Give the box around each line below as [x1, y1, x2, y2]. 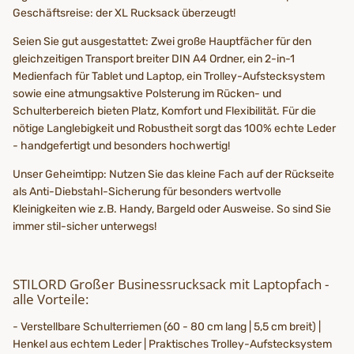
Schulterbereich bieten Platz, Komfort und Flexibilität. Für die [13, 104, 316, 118]
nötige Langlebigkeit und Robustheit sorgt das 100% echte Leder [13, 121, 336, 135]
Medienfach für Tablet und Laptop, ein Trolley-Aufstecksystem [13, 69, 325, 83]
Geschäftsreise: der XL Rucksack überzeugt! [13, 6, 235, 20]
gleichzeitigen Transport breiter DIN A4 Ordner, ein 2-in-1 [13, 51, 295, 66]
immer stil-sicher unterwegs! [13, 219, 159, 233]
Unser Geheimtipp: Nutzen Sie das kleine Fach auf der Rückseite [13, 167, 334, 181]
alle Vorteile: [13, 290, 88, 309]
